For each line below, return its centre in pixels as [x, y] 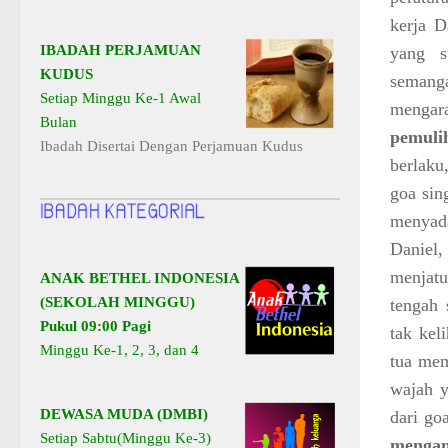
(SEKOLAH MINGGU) [117, 302]
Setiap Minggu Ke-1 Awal [120, 98]
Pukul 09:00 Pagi [95, 326]
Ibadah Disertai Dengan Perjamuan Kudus [171, 146]
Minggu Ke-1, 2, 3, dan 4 [119, 350]
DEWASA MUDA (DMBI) [124, 414]
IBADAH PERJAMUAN [120, 50]
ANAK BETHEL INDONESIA [140, 278]
